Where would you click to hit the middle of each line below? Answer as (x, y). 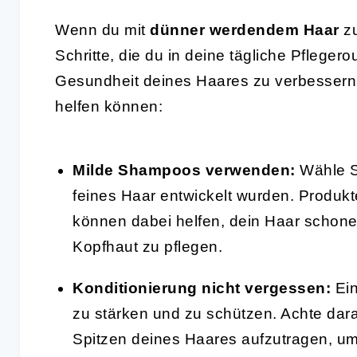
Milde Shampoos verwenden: (184, 170)
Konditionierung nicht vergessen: (202, 288)
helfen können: (109, 106)
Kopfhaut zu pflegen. (147, 246)
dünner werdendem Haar (245, 29)
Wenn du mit (102, 29)
